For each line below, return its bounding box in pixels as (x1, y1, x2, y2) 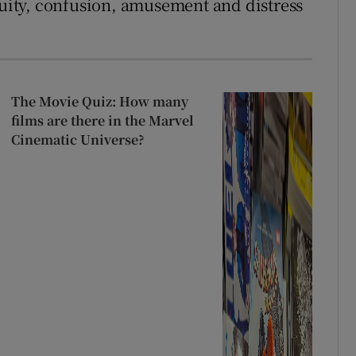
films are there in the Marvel (10, 111, 194, 130)
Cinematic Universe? (10, 130, 145, 149)
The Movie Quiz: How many (10, 92, 188, 110)
